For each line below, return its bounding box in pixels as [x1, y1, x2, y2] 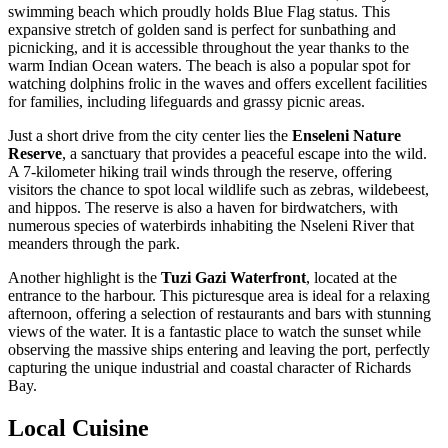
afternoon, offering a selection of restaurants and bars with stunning [8, 304, 431, 322]
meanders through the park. [8, 234, 180, 252]
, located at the [306, 268, 397, 286]
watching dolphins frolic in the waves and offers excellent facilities [8, 74, 427, 92]
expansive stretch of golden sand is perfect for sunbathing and [8, 20, 396, 38]
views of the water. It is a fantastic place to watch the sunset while [8, 322, 421, 340]
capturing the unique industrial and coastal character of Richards [8, 358, 411, 376]
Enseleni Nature [292, 126, 401, 144]
